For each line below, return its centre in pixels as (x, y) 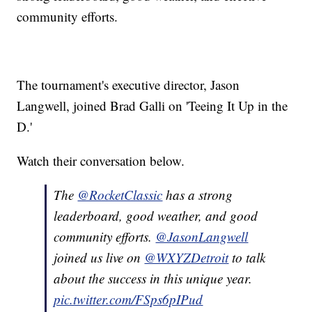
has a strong (198, 195)
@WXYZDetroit (187, 258)
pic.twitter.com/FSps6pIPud (128, 299)
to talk (247, 258)
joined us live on (99, 258)
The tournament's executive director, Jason (128, 85)
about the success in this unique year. (153, 279)
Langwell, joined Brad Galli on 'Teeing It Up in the (153, 106)
